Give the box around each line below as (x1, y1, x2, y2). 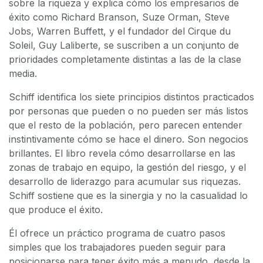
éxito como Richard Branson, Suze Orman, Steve (9, 11, 230, 23)
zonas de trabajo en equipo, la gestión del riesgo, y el (9, 161, 246, 174)
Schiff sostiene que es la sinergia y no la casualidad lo (9, 190, 248, 202)
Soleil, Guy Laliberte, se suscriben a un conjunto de (9, 39, 239, 52)
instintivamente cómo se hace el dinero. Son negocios (9, 133, 248, 146)
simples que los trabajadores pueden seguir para (9, 241, 225, 254)
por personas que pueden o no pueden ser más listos (9, 105, 248, 117)
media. (9, 68, 37, 80)
